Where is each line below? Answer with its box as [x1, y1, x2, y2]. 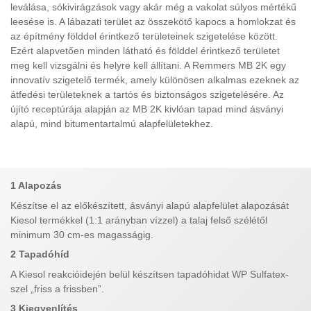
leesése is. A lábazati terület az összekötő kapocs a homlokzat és [10, 15, 296, 27]
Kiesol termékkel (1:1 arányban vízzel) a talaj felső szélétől [10, 214, 267, 226]
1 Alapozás [10, 180, 62, 192]
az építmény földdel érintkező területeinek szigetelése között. [10, 30, 278, 42]
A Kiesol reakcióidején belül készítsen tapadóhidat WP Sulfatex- [10, 268, 289, 280]
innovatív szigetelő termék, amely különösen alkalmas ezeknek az [10, 74, 299, 85]
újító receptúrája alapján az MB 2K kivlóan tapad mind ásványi [10, 103, 283, 115]
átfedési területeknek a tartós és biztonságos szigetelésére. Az [10, 88, 284, 100]
